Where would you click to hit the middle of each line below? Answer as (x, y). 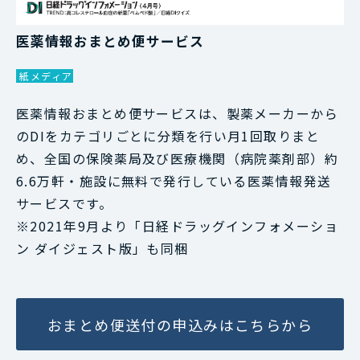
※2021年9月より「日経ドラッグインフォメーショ (178, 226)
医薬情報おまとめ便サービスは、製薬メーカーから (178, 114)
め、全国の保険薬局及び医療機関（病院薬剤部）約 (178, 159)
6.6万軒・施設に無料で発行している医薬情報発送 (174, 181)
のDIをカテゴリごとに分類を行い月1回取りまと (168, 136)
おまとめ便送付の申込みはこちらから (180, 324)
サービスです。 (65, 204)
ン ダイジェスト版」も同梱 (102, 249)
